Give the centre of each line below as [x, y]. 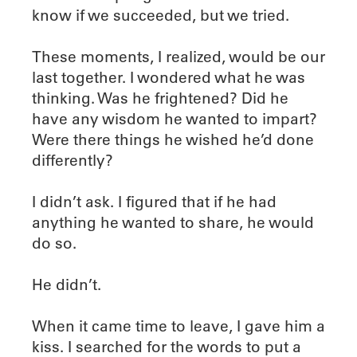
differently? [73, 160]
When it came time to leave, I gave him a [178, 326]
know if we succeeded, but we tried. [161, 15]
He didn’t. [67, 284]
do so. [54, 243]
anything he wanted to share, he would [173, 222]
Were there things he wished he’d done [173, 139]
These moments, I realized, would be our [178, 56]
